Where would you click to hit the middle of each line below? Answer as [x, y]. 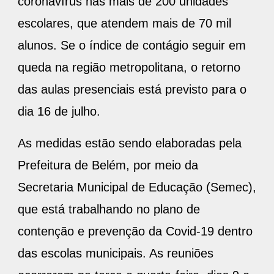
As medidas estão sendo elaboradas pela [130, 143]
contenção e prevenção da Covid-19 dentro [135, 231]
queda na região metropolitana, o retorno [129, 68]
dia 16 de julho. [61, 112]
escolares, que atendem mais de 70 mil [124, 24]
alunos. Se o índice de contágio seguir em [132, 46]
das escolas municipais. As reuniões [116, 254]
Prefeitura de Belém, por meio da [108, 165]
